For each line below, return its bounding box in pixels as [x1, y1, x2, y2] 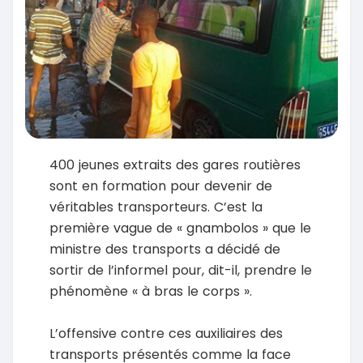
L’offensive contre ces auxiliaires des [49, 323, 283, 343]
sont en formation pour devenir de [49, 176, 272, 195]
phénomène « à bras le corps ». [49, 281, 252, 301]
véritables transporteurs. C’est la [49, 197, 263, 216]
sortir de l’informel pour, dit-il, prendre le [49, 260, 312, 280]
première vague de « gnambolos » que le [49, 218, 311, 237]
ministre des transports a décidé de [49, 239, 280, 258]
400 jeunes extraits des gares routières [49, 155, 301, 174]
